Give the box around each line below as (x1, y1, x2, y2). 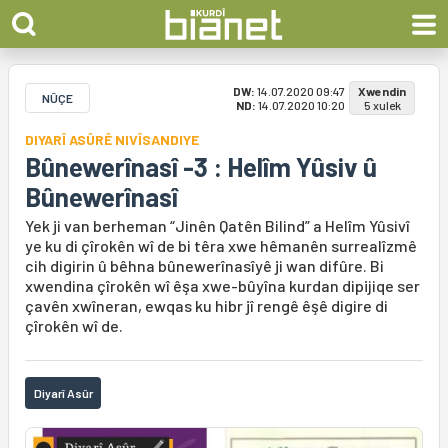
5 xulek (363, 98, 401, 112)
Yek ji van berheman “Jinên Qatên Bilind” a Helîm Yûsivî (25, 216, 410, 235)
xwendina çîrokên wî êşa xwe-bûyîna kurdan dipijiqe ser (25, 276, 420, 295)
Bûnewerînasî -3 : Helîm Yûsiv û (25, 151, 377, 182)
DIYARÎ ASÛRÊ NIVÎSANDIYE (25, 131, 199, 148)
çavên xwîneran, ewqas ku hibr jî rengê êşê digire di (25, 296, 388, 315)
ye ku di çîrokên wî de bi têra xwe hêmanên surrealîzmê (25, 236, 417, 255)
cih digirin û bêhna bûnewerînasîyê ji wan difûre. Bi (25, 256, 384, 275)
